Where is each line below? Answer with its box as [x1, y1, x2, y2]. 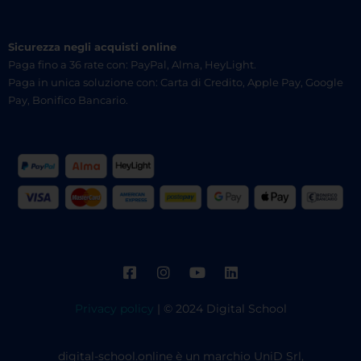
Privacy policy [74, 301, 154, 316]
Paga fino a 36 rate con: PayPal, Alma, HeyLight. [8, 58, 256, 72]
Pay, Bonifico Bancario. [8, 93, 128, 107]
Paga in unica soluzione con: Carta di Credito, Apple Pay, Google [8, 76, 343, 89]
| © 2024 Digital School [153, 301, 287, 316]
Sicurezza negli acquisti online [8, 40, 176, 54]
